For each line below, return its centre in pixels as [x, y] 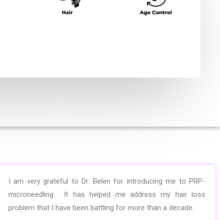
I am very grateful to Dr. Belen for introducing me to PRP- [107, 181]
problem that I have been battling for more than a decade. [102, 208]
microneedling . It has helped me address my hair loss [107, 195]
